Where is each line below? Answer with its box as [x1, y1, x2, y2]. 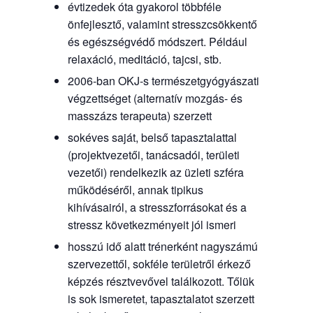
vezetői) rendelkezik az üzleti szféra [67, 164, 244, 181]
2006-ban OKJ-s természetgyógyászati [67, 73, 259, 89]
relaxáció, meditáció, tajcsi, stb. [67, 51, 221, 68]
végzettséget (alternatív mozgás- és [67, 90, 242, 107]
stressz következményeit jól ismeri [67, 217, 236, 233]
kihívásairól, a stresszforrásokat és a [67, 199, 247, 216]
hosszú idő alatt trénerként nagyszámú [67, 238, 258, 255]
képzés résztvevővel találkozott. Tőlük [67, 273, 254, 290]
